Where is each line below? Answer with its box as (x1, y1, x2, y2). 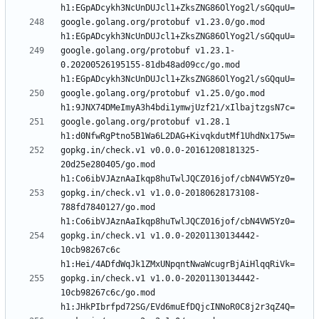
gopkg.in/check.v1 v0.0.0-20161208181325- (61, 145, 260, 156)
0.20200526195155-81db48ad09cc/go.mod (61, 60, 240, 70)
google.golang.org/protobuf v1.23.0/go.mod (61, 17, 265, 28)
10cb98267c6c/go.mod (61, 288, 155, 298)
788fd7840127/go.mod (61, 202, 155, 213)
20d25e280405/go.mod (61, 159, 155, 170)
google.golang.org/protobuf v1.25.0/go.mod (61, 88, 265, 99)
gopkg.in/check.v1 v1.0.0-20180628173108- (61, 188, 260, 199)
